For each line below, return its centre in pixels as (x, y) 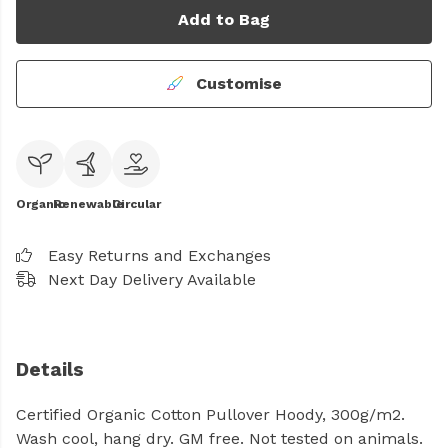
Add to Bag (224, 19)
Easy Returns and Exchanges (159, 255)
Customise (236, 83)
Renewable (88, 204)
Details (50, 369)
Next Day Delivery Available (152, 279)
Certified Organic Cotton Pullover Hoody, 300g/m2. (210, 415)
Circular (136, 204)
